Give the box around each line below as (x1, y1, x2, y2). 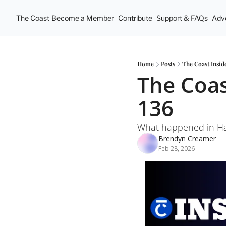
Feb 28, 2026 (158, 144, 195, 153)
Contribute (118, 14, 152, 22)
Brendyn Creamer (158, 134, 216, 143)
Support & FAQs (156, 14, 208, 22)
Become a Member (51, 14, 114, 22)
